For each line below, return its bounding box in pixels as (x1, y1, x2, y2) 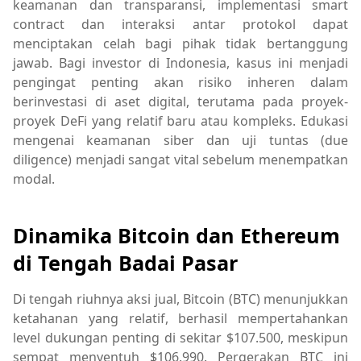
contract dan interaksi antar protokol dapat (13, 15, 348, 34)
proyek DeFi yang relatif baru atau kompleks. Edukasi (13, 112, 348, 131)
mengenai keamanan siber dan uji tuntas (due (13, 131, 348, 150)
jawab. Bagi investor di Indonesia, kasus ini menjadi (13, 54, 348, 73)
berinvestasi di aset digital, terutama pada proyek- (13, 93, 348, 111)
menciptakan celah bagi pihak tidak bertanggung (13, 35, 348, 53)
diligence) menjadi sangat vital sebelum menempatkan (13, 151, 348, 169)
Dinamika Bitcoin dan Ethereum (13, 222, 340, 250)
